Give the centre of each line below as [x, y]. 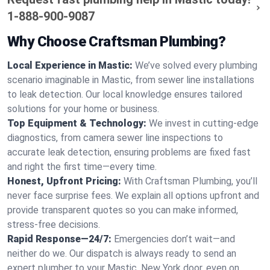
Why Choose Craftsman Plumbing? [116, 42]
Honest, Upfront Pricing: [64, 181]
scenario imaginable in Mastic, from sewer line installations [131, 80]
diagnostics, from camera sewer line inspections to [115, 138]
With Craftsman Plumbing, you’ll [190, 181]
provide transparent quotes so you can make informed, [123, 210]
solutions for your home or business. [83, 109]
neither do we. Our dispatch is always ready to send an [122, 253]
